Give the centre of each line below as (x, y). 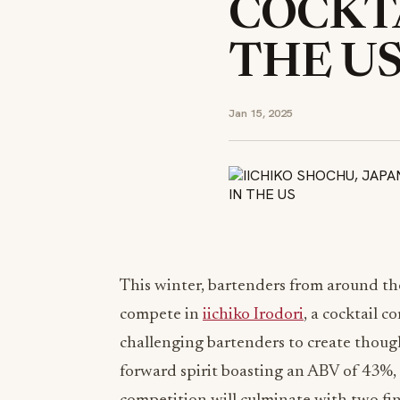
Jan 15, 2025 (261, 113)
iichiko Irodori (253, 315)
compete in (161, 315)
